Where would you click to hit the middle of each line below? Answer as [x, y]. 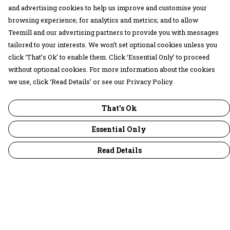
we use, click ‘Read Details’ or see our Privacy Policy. [91, 82]
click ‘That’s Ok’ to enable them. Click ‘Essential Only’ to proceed [109, 57]
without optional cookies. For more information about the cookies [112, 69]
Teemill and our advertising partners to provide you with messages [113, 32]
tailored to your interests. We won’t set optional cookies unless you [113, 45]
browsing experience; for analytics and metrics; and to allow [103, 20]
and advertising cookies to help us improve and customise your [108, 8]
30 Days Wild [35, 210]
